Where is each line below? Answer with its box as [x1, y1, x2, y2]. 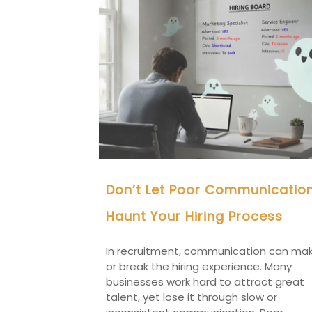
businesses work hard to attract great [106, 274, 304, 289]
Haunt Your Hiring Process [106, 207, 283, 225]
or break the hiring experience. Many [106, 258, 292, 274]
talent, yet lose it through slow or [106, 289, 277, 304]
